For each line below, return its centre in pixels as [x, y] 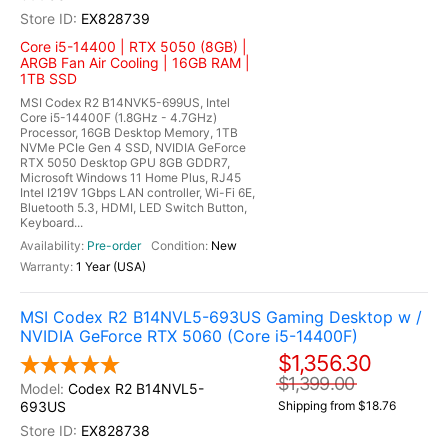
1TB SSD [48, 78]
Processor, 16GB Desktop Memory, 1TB [129, 132]
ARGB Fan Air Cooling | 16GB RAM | [135, 62]
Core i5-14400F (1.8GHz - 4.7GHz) [118, 117]
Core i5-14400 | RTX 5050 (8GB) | [133, 46]
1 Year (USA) [111, 266]
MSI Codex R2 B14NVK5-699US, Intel [125, 102]
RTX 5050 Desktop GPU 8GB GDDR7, [125, 162]
